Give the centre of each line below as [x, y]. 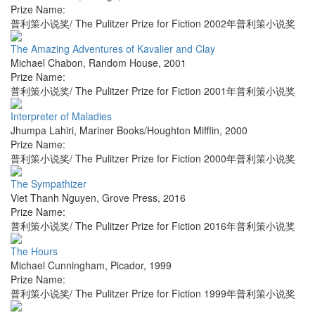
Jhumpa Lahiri [42, 130]
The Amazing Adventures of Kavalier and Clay [113, 49]
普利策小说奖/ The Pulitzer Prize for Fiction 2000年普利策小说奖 [153, 159]
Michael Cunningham [58, 265]
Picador [127, 265]
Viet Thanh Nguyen [53, 198]
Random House [123, 63]
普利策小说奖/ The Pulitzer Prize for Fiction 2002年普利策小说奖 [153, 24]
